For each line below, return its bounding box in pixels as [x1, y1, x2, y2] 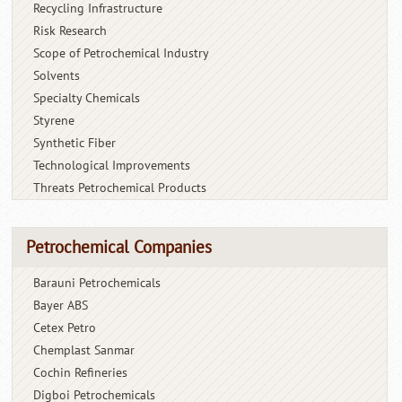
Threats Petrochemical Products [33, 179, 207, 196]
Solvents [33, 67, 81, 83]
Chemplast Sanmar [33, 342, 135, 358]
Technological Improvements [33, 157, 191, 173]
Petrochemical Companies [26, 237, 213, 258]
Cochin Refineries [33, 364, 128, 380]
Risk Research [33, 22, 108, 39]
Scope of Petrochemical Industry [33, 45, 210, 61]
